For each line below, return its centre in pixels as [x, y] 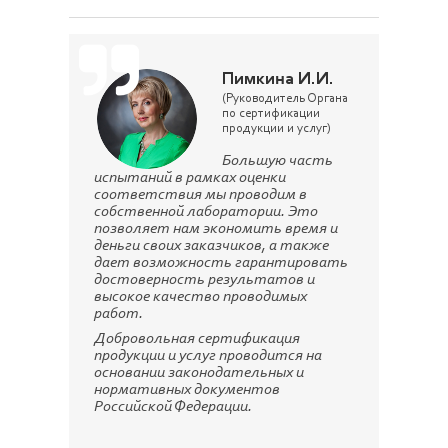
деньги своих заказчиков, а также [211, 245]
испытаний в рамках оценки [190, 177]
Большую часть [277, 160]
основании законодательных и [199, 372]
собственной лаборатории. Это [206, 211]
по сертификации [271, 113]
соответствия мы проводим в [200, 194]
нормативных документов [187, 389]
